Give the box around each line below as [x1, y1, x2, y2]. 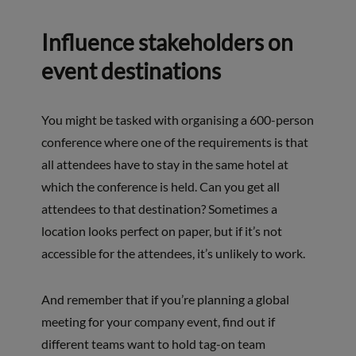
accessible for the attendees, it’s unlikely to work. [41, 246, 305, 261]
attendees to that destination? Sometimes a [41, 201, 277, 217]
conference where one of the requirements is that [41, 134, 308, 150]
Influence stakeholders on [41, 29, 293, 56]
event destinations [41, 57, 221, 85]
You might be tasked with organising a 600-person [41, 112, 314, 128]
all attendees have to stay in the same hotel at [41, 157, 288, 172]
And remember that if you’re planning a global [41, 292, 289, 308]
